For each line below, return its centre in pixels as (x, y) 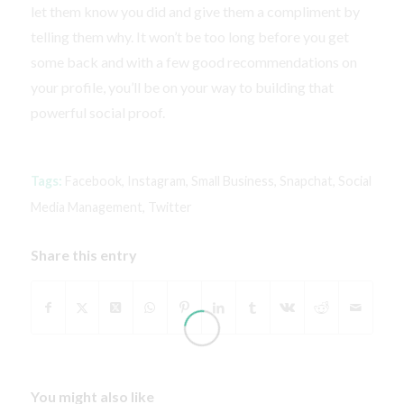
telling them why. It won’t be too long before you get (189, 37)
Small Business (232, 181)
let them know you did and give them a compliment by (195, 12)
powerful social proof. (97, 113)
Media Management (86, 207)
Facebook (93, 181)
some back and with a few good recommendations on (193, 62)
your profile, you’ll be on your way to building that (182, 87)
